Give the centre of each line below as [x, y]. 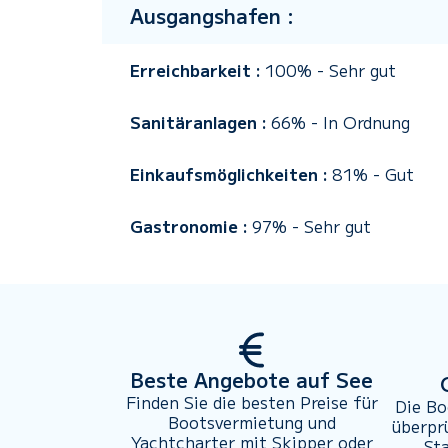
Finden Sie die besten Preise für [251, 402]
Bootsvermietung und [251, 422]
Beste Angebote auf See [252, 379]
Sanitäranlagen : [200, 122]
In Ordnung [366, 122]
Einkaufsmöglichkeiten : [231, 174]
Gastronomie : [191, 226]
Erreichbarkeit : [197, 70]
